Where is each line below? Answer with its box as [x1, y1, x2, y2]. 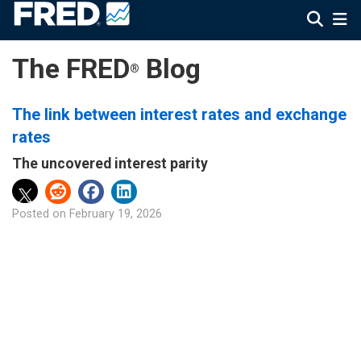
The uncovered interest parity [12, 156, 208, 172]
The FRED [12, 53, 130, 85]
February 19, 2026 [69, 207, 162, 221]
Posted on [12, 207, 66, 221]
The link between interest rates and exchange [12, 105, 346, 124]
